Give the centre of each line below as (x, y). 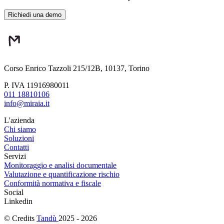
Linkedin (18, 201)
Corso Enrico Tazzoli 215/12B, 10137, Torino (77, 68)
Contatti (16, 147)
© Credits (20, 218)
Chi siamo (20, 129)
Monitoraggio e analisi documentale (60, 165)
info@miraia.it (27, 103)
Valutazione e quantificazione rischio (62, 174)
